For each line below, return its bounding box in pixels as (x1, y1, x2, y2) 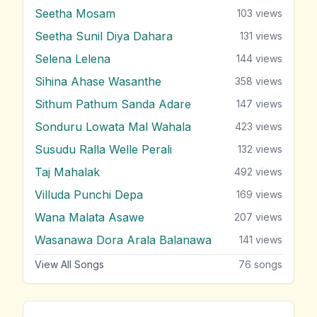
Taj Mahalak (35, 165, 100, 180)
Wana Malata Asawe (35, 210, 144, 225)
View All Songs (35, 258, 104, 271)
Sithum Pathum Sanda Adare (35, 97, 191, 112)
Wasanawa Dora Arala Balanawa (35, 233, 212, 248)
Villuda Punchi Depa (35, 188, 143, 202)
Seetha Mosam (35, 6, 115, 21)
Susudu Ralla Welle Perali (35, 142, 172, 157)
